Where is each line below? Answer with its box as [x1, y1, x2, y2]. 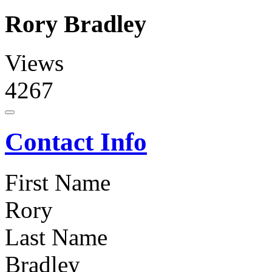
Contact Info [5, 127, 147, 157]
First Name [5, 169, 110, 196]
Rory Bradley [5, 10, 146, 38]
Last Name [5, 224, 107, 251]
